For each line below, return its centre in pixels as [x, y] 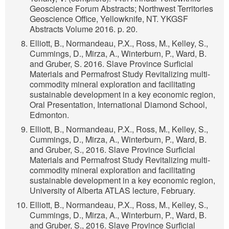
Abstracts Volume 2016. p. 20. [84, 29]
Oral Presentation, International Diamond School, [118, 105]
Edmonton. [49, 115]
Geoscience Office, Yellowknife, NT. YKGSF [109, 19]
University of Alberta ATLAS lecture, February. [112, 191]
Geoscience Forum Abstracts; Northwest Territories [121, 9]
